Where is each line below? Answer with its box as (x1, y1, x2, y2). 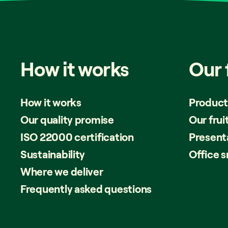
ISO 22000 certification (20, 130, 134, 144)
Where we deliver (20, 165, 103, 179)
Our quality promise (20, 113, 114, 127)
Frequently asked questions (20, 182, 152, 196)
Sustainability (20, 148, 85, 161)
